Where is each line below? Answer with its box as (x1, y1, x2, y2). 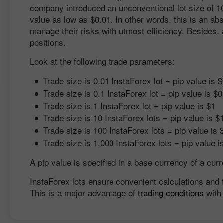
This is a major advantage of (30, 186, 138, 199)
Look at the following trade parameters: (30, 55, 175, 67)
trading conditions (138, 186, 204, 199)
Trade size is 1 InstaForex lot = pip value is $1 (43, 99, 215, 111)
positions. (30, 36, 66, 48)
